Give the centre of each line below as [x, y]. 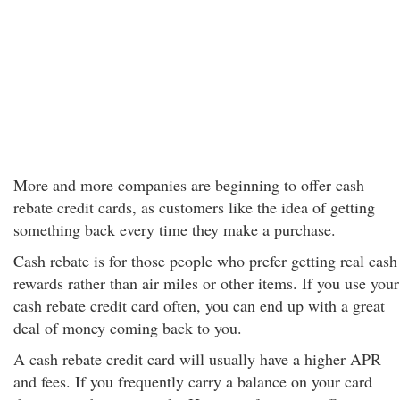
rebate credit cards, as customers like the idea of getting [194, 207]
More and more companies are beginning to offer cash [189, 185]
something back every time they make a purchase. [175, 229]
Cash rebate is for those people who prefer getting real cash [205, 261]
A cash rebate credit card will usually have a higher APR [197, 359]
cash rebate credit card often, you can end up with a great [199, 305]
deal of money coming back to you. [128, 328]
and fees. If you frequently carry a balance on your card [193, 381]
